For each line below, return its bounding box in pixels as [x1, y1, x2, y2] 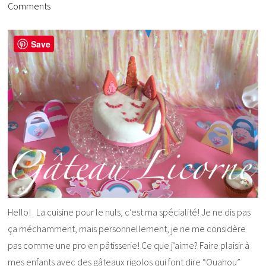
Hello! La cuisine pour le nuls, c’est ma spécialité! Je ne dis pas [8, 206, 251, 218]
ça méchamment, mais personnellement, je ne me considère [8, 223, 246, 235]
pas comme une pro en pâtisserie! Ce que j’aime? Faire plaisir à [8, 239, 250, 252]
